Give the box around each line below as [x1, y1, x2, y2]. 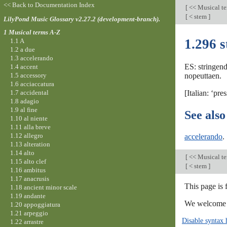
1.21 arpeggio [10, 209, 48, 217]
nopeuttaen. [184, 71, 221, 80]
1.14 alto [10, 148, 34, 157]
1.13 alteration [10, 140, 50, 148]
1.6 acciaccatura [10, 80, 54, 88]
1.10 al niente [10, 114, 48, 122]
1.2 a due [10, 45, 35, 53]
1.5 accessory [10, 71, 47, 79]
